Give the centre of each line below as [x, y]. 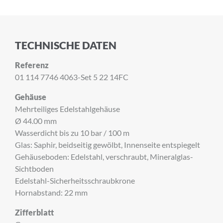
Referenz [32, 65]
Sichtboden [34, 169]
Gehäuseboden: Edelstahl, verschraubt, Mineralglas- [104, 157]
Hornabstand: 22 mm [51, 193]
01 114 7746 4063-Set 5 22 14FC [72, 77]
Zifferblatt [34, 213]
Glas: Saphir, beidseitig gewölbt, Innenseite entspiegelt [108, 145]
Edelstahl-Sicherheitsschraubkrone [75, 181]
